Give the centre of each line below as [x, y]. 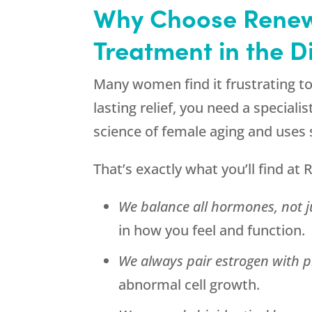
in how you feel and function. [212, 231]
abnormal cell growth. [189, 285]
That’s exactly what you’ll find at [199, 169]
